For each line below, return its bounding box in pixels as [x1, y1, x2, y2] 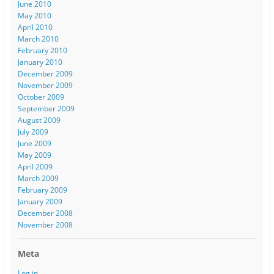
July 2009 [17, 126, 48, 137]
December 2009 [17, 68, 73, 79]
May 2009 [17, 149, 51, 160]
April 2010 [17, 21, 53, 32]
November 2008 [17, 219, 73, 230]
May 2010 [17, 10, 51, 21]
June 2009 [17, 138, 51, 149]
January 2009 [17, 196, 62, 207]
